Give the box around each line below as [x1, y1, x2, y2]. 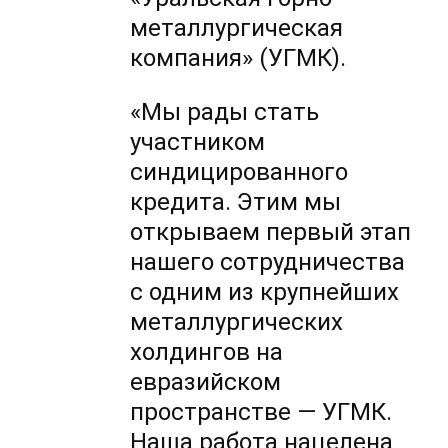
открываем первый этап [130, 218, 412, 247]
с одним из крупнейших [130, 278, 400, 307]
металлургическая [130, 14, 344, 43]
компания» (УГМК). [130, 44, 347, 73]
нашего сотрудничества [130, 248, 406, 277]
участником [130, 128, 266, 157]
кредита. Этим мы [130, 188, 342, 217]
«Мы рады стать [130, 98, 320, 127]
